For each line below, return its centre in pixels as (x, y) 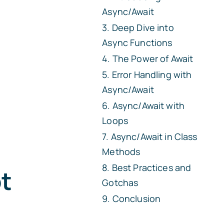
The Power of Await (153, 58)
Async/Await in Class (154, 136)
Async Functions (137, 42)
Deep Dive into (143, 27)
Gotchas (120, 182)
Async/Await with (148, 105)
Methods (121, 151)
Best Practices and (151, 167)
